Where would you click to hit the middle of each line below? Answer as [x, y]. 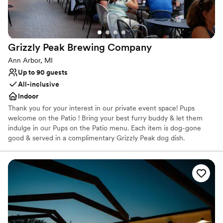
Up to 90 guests [43, 72]
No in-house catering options [70, 182]
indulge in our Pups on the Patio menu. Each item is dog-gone [105, 128]
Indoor [28, 96]
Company [130, 47]
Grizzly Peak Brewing [56, 47]
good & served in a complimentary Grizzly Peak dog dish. [96, 138]
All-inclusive [39, 84]
